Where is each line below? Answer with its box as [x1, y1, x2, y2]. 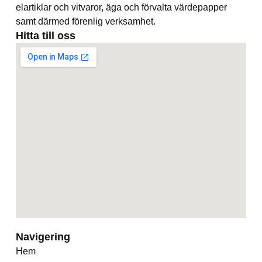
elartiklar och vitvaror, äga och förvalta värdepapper [15, 2, 227, 13]
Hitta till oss [15, 30, 75, 42]
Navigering [15, 230, 70, 243]
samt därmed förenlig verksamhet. [15, 16, 156, 27]
